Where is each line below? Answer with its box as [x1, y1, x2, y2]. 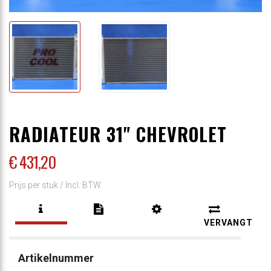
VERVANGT [204, 217, 253, 227]
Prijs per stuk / [9, 180, 65, 190]
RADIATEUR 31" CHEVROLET [9, 120, 227, 148]
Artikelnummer [18, 251, 94, 264]
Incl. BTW [65, 180, 101, 190]
